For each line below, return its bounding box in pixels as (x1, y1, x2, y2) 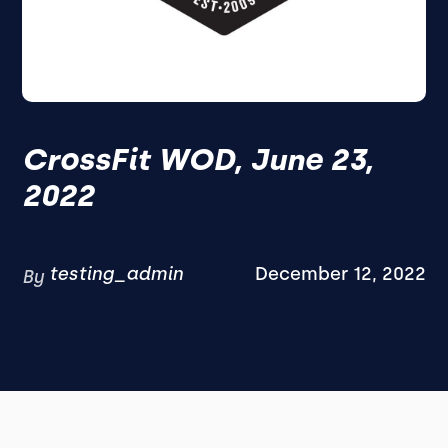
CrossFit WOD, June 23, (22, 141, 374, 178)
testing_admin (49, 263, 184, 285)
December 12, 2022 (254, 263, 426, 285)
